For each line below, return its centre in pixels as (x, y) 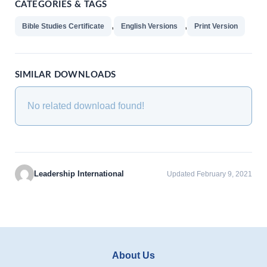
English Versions (149, 26)
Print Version (216, 26)
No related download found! (86, 105)
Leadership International (79, 173)
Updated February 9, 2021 (209, 174)
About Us (133, 255)
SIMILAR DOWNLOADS (66, 74)
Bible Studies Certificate (63, 26)
